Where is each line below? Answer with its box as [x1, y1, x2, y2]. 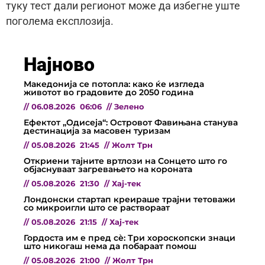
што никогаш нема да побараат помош [24, 241, 196, 252]
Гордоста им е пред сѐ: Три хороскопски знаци [24, 232, 235, 244]
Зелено [114, 102, 144, 112]
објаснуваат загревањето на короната [24, 164, 192, 175]
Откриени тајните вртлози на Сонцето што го [24, 156, 227, 167]
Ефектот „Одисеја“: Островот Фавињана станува [24, 117, 238, 128]
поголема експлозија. [6, 15, 114, 27]
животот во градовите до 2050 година [24, 87, 193, 98]
